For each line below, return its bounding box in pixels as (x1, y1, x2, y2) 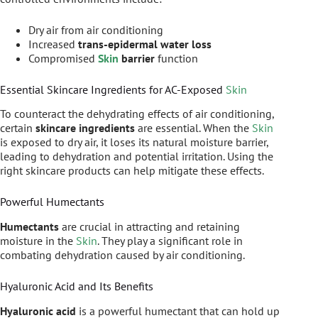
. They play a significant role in (97, 234, 243, 248)
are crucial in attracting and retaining (59, 219, 240, 234)
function (155, 50, 198, 65)
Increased (28, 36, 78, 51)
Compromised (28, 50, 98, 65)
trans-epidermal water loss (78, 36, 212, 51)
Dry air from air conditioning (28, 22, 163, 37)
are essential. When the (135, 121, 252, 136)
